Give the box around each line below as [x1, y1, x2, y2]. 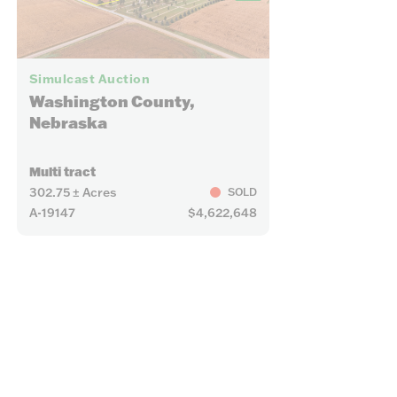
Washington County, [28, 91, 195, 113]
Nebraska [28, 113, 107, 134]
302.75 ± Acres [28, 183, 116, 200]
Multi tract [28, 163, 96, 180]
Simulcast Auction [28, 71, 151, 88]
